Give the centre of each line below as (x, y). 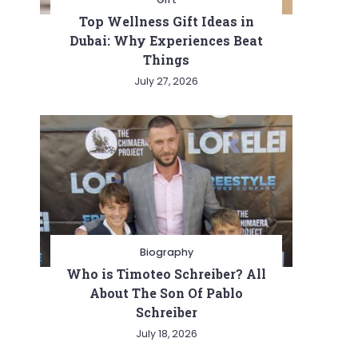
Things (166, 59)
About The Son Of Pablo (166, 292)
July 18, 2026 (166, 333)
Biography (166, 252)
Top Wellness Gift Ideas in (166, 21)
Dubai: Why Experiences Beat (166, 40)
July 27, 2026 (166, 81)
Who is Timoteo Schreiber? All (166, 273)
